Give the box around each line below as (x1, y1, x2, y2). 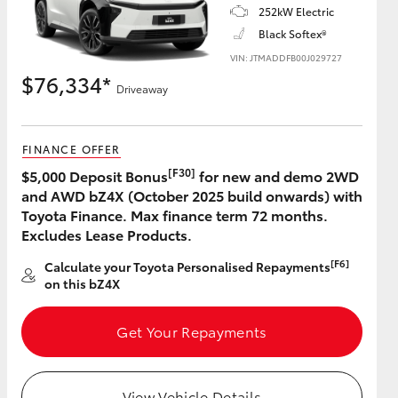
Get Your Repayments (116, 321, 267, 341)
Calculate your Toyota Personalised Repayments (44, 258, 330, 275)
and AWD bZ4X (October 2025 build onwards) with (21, 185, 362, 205)
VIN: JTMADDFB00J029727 (230, 51, 342, 64)
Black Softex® (259, 26, 327, 41)
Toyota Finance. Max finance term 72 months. (21, 204, 328, 225)
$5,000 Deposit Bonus (21, 165, 168, 186)
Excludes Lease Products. (21, 224, 192, 244)
